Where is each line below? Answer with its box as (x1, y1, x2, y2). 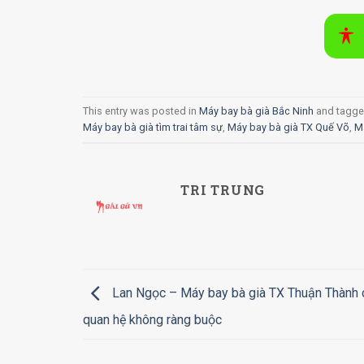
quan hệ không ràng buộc (83, 311, 222, 327)
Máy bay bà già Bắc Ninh (199, 104, 314, 117)
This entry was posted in (83, 104, 199, 117)
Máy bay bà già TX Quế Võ (227, 120, 349, 133)
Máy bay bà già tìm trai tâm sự (83, 120, 223, 133)
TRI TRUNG (180, 180, 266, 198)
